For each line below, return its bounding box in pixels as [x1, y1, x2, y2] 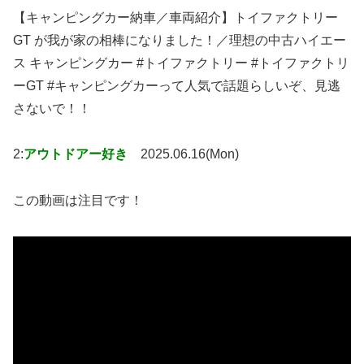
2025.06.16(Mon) [141, 147, 239, 162]
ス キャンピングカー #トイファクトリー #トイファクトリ [13, 55, 349, 70]
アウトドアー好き [24, 147, 128, 162]
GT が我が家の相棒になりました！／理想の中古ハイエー [13, 32, 346, 47]
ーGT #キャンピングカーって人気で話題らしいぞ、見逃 [13, 78, 340, 93]
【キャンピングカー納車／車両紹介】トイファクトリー [13, 10, 338, 24]
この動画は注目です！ [13, 193, 143, 208]
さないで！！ [13, 101, 91, 115]
